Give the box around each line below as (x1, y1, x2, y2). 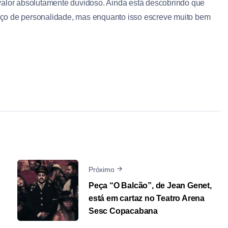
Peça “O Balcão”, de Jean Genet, (89, 181, 212, 190)
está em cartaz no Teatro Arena (89, 193, 205, 203)
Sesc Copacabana (89, 206, 158, 215)
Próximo (89, 165, 115, 174)
